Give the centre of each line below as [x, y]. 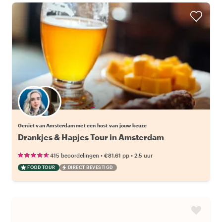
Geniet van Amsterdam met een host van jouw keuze [83, 125]
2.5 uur [143, 155]
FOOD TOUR [41, 167]
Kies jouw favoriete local [92, 107]
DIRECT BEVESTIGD [90, 167]
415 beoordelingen [75, 155]
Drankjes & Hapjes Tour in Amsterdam [91, 137]
